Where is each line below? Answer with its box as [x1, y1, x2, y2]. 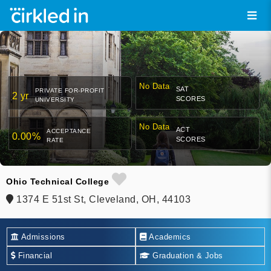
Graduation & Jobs [149, 250, 223, 260]
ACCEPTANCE [47, 128, 91, 135]
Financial [15, 250, 52, 260]
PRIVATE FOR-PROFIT [34, 87, 105, 94]
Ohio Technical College [6, 177, 109, 187]
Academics [146, 232, 191, 241]
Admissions [19, 232, 65, 241]
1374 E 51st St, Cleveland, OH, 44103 [13, 194, 191, 205]
